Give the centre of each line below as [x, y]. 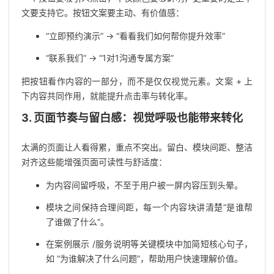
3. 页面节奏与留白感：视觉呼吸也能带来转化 [132, 117]
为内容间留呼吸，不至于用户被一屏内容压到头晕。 [144, 185]
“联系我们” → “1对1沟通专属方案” [110, 57]
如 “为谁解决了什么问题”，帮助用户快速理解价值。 [144, 258]
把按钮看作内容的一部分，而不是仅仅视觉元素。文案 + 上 [137, 81]
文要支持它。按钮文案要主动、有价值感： [103, 12]
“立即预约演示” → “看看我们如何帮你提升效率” [135, 35]
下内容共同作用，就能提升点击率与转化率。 [107, 95]
